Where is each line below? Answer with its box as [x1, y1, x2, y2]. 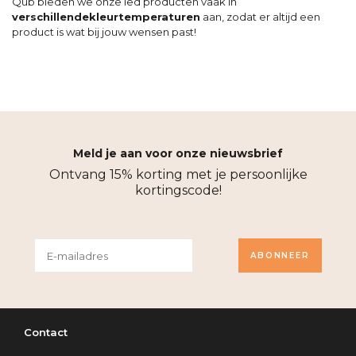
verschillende [12, 10, 89, 23]
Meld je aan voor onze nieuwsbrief [73, 146, 283, 161]
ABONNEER [250, 250, 310, 261]
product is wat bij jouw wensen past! [12, 25, 196, 38]
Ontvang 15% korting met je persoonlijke [48, 167, 308, 182]
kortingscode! [134, 183, 222, 198]
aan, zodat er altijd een [200, 10, 320, 23]
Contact [24, 326, 68, 339]
